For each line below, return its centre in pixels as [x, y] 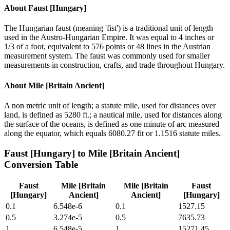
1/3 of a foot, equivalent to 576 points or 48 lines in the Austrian [107, 47]
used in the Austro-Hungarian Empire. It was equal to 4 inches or [109, 37]
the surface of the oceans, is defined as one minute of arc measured [112, 124]
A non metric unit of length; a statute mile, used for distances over [110, 105]
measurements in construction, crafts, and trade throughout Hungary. [114, 65]
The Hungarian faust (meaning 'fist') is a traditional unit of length [109, 28]
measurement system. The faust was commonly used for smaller [107, 56]
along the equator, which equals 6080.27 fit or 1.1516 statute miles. [112, 133]
